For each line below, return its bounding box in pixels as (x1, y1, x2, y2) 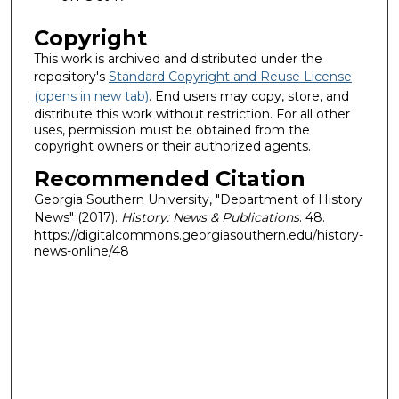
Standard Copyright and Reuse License (108, 69, 352, 85)
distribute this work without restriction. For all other (33, 106, 350, 123)
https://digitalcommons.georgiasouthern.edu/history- (33, 226, 363, 243)
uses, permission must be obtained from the (33, 122, 310, 139)
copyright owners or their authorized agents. (33, 138, 311, 155)
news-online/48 (33, 242, 129, 259)
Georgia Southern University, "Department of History (33, 191, 362, 208)
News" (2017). (33, 208, 121, 225)
